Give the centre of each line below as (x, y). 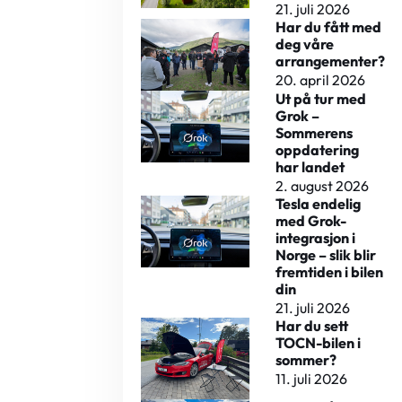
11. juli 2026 (312, 379)
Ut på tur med (321, 99)
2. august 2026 (323, 186)
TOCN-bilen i (319, 343)
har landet (310, 167)
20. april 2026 (321, 79)
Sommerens (315, 133)
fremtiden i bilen (330, 272)
